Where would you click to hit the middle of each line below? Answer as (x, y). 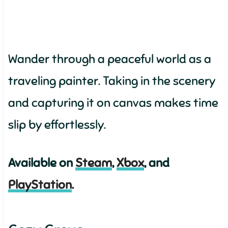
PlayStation (40, 185)
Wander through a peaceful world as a (109, 59)
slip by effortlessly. (57, 125)
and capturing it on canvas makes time (113, 103)
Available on (41, 163)
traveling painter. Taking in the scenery (111, 81)
